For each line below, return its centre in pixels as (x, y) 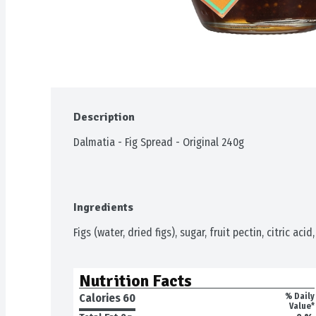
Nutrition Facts (135, 281)
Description (104, 117)
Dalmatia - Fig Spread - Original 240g (159, 142)
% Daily (300, 296)
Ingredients (103, 207)
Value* (302, 306)
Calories (101, 298)
